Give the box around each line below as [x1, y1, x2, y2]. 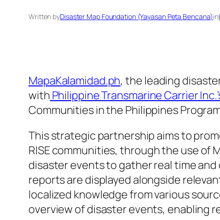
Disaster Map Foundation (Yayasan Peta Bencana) [60, 12, 214, 22]
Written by [28, 12, 60, 22]
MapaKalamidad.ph [28, 73, 121, 88]
